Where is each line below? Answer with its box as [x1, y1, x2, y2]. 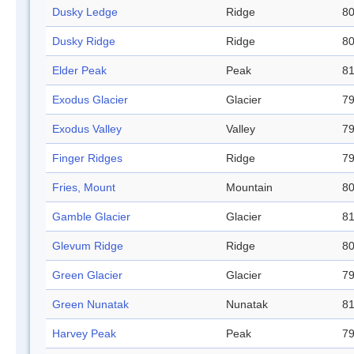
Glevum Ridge [52, 239, 123, 253]
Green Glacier [52, 269, 122, 282]
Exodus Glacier [52, 93, 128, 107]
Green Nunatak [52, 298, 129, 311]
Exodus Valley [52, 122, 122, 136]
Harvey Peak [52, 327, 116, 341]
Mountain [226, 181, 273, 194]
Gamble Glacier [52, 210, 130, 224]
